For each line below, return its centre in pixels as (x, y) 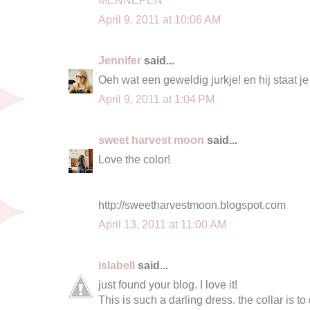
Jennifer (120, 60)
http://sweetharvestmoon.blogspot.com (192, 204)
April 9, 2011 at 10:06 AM (159, 19)
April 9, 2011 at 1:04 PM (156, 99)
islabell (117, 265)
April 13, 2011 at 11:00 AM (162, 224)
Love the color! (134, 159)
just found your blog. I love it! (168, 284)
